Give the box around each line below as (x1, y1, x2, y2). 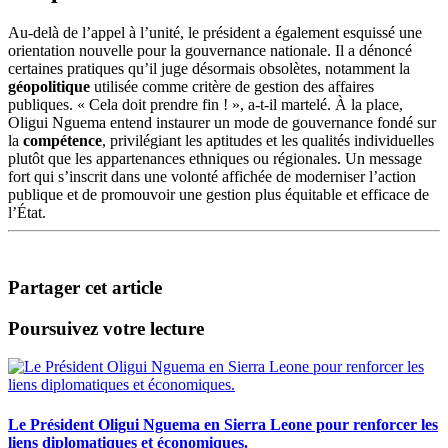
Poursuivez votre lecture (8, 317, 204, 339)
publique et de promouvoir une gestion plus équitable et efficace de (8, 186, 429, 204)
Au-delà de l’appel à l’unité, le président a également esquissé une (8, 24, 422, 42)
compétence (23, 132, 102, 150)
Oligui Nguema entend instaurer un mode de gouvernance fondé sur (8, 114, 436, 132)
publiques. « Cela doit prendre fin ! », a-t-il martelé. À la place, (8, 96, 403, 114)
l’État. (8, 204, 46, 222)
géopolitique (8, 78, 90, 96)
